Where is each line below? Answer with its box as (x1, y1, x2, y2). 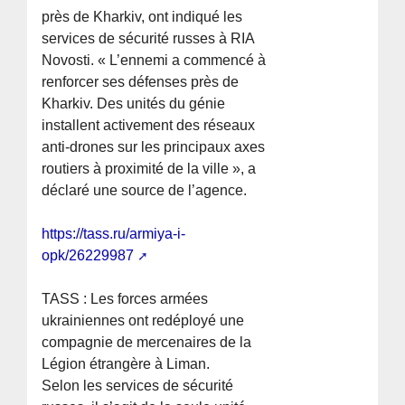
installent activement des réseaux (42, 118, 256, 134)
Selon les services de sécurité (42, 378, 234, 394)
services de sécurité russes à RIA (42, 31, 255, 47)
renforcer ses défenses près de (42, 74, 240, 90)
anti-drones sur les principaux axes (42, 139, 266, 155)
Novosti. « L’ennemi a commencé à (42, 52, 267, 69)
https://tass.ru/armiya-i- (42, 226, 186, 242)
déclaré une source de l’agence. (42, 183, 248, 199)
